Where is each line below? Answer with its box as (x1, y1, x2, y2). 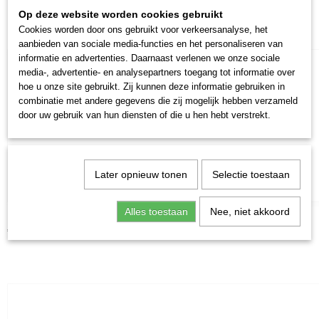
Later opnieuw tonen (94, 169, 187, 180)
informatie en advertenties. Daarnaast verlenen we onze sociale (19, 53, 280, 63)
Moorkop (7, 211, 47, 222)
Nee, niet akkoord (209, 206, 290, 217)
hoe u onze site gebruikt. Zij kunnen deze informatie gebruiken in (19, 81, 285, 92)
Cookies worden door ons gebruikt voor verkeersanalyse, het (19, 24, 268, 35)
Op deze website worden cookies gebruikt (19, 9, 223, 20)
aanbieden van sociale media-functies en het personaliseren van (19, 38, 283, 49)
